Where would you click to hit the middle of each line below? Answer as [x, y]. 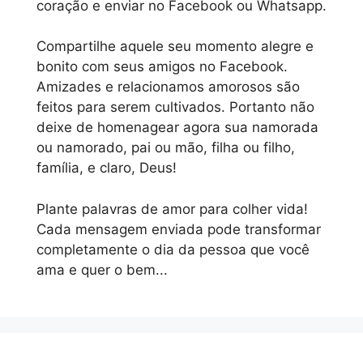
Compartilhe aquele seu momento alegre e [175, 47]
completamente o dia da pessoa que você [173, 249]
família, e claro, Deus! [107, 168]
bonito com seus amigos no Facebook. [162, 67]
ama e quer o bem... [102, 269]
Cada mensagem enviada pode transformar [179, 229]
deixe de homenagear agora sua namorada [177, 128]
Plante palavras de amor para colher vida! [172, 209]
